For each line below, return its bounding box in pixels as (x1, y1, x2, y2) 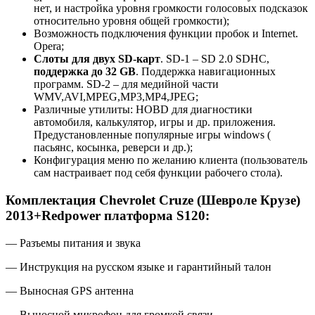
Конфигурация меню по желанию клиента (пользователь (34, 154, 307, 167)
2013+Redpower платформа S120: (6, 207, 210, 223)
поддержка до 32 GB (34, 65, 136, 78)
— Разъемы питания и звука (6, 236, 141, 249)
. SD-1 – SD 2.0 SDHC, (160, 53, 269, 65)
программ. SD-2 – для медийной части (34, 78, 219, 91)
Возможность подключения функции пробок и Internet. (34, 27, 298, 40)
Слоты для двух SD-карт (34, 53, 160, 65)
